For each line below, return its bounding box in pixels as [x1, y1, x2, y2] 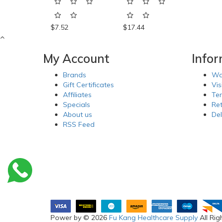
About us [63, 110, 92, 119]
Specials [63, 100, 90, 110]
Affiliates [63, 90, 92, 100]
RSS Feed [63, 120, 95, 129]
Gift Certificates [63, 80, 114, 90]
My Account [43, 51, 110, 66]
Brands [63, 70, 86, 80]
